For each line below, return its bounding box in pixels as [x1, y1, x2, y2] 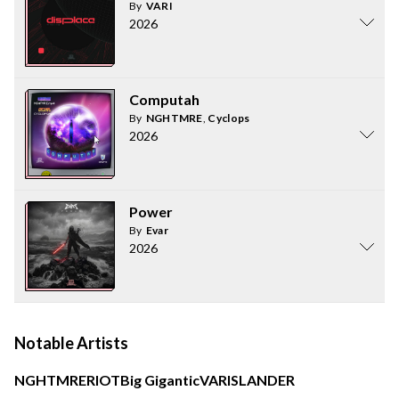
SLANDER [231, 371, 295, 388]
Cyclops [208, 111, 250, 125]
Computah [129, 91, 199, 108]
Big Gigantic [120, 371, 199, 388]
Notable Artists [14, 333, 128, 353]
